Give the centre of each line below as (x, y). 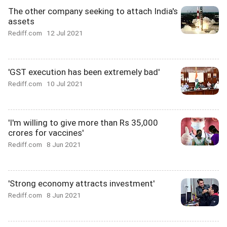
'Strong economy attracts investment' (81, 183)
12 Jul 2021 (65, 33)
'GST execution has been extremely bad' (84, 72)
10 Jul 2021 (65, 84)
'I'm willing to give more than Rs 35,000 (83, 123)
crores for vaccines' (46, 133)
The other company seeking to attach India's (93, 11)
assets (21, 21)
